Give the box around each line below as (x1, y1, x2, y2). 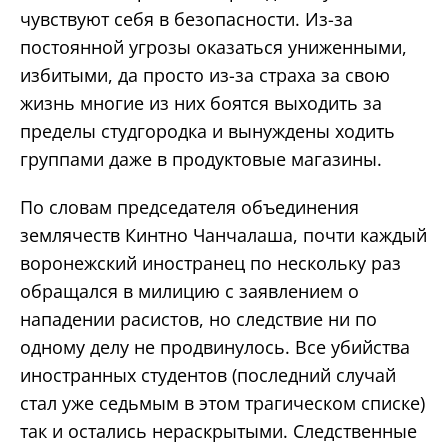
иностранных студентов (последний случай (20, 362, 396, 387)
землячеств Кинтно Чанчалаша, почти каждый (20, 222, 427, 247)
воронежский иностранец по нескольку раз (20, 250, 401, 275)
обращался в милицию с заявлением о (20, 278, 359, 303)
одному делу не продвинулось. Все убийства (20, 334, 410, 359)
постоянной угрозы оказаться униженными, (20, 34, 407, 59)
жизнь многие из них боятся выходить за (20, 90, 382, 115)
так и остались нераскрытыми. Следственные (20, 418, 417, 443)
